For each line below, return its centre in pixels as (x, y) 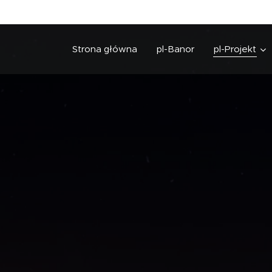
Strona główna (105, 49)
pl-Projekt (235, 49)
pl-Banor (175, 49)
